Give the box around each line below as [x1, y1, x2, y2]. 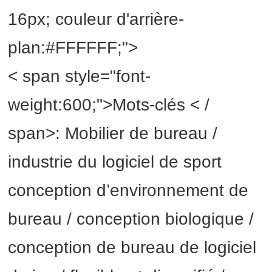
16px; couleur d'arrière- [8, 10, 185, 29]
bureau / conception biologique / [8, 209, 254, 229]
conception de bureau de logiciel [8, 238, 257, 257]
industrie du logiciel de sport [8, 152, 222, 172]
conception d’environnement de [8, 181, 249, 200]
